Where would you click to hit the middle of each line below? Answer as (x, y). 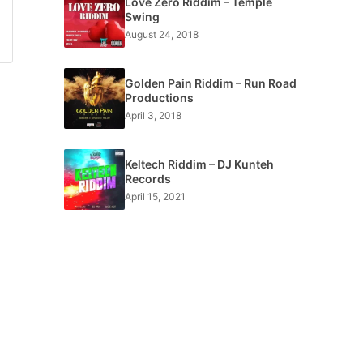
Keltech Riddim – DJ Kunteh (199, 164)
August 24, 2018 (161, 34)
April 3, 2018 (153, 115)
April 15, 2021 (155, 196)
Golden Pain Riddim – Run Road (210, 83)
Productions (159, 97)
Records (147, 178)
